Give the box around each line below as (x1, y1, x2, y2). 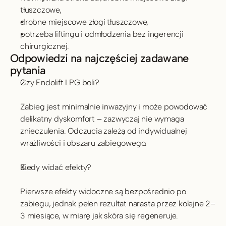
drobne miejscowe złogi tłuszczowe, (20, 17, 150, 27)
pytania (10, 64, 46, 77)
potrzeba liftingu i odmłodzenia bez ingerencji (20, 29, 184, 39)
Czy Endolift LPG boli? (20, 78, 99, 87)
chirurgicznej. (20, 41, 70, 51)
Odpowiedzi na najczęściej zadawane (10, 51, 189, 65)
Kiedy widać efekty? (20, 162, 92, 172)
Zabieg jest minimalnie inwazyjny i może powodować (20, 102, 208, 111)
